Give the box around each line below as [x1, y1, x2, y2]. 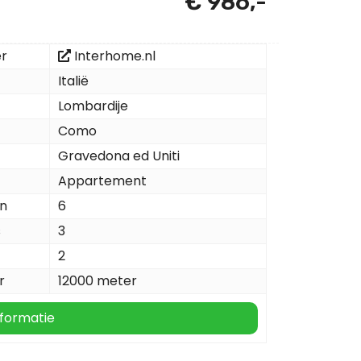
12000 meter [58, 272, 137, 290]
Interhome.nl [74, 47, 156, 65]
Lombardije [58, 97, 128, 115]
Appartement [58, 172, 147, 190]
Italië [58, 72, 89, 90]
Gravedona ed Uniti [58, 147, 180, 165]
